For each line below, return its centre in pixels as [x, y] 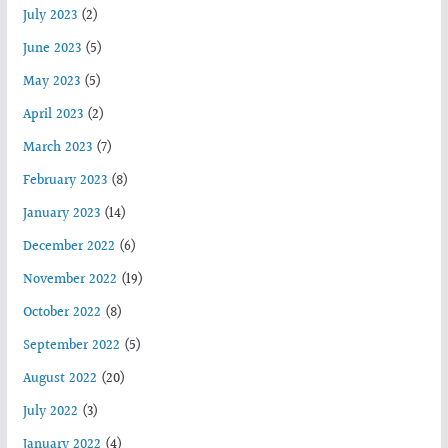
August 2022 [59, 379]
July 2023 [49, 16]
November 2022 [69, 280]
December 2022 [68, 247]
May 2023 [51, 82]
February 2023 [64, 181]
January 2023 [61, 214]
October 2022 [61, 313]
